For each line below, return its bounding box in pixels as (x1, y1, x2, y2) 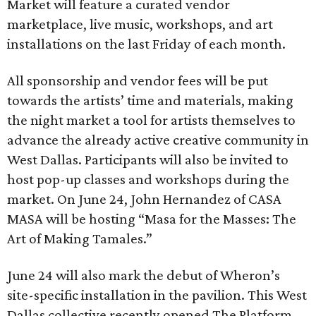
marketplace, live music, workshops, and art (7, 16, 273, 32)
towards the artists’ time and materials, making (7, 92, 293, 109)
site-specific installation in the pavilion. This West (7, 286, 307, 303)
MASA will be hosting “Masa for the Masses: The (7, 210, 296, 227)
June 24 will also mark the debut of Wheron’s (7, 267, 280, 284)
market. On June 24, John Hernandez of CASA (7, 190, 281, 207)
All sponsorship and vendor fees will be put (7, 72, 268, 89)
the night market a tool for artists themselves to (7, 111, 296, 128)
